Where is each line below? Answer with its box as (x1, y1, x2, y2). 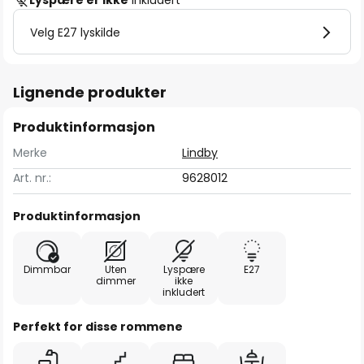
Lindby (182, 145, 218, 161)
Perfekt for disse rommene (13, 318, 183, 335)
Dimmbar (24, 262, 71, 276)
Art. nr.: (13, 170, 51, 186)
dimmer (95, 274, 136, 288)
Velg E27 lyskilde (30, 24, 120, 41)
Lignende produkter (13, 82, 167, 102)
